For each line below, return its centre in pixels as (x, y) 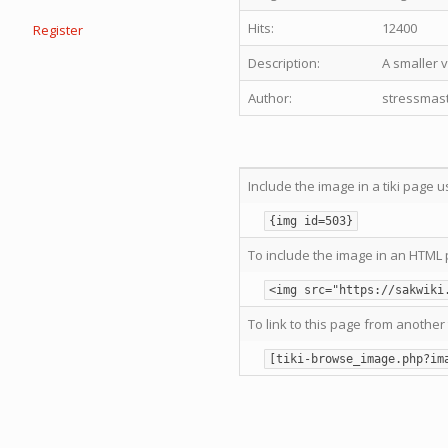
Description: (284, 63)
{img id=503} (311, 221)
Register (58, 30)
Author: (270, 98)
